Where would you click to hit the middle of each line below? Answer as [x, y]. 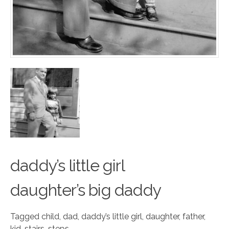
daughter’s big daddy [86, 190]
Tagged [26, 217]
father [193, 217]
